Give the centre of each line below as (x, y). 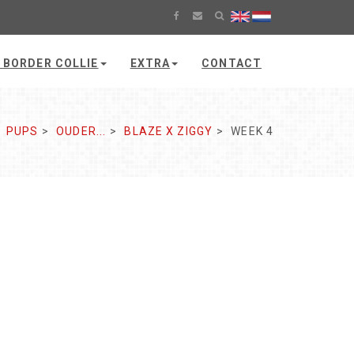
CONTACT (232, 63)
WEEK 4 (252, 131)
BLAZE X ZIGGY (169, 131)
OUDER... (81, 131)
